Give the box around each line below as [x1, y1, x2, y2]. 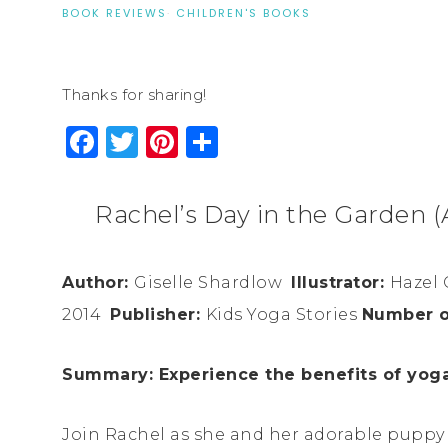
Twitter [138, 121, 254, 161]
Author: [62, 272, 134, 292]
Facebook [98, 121, 257, 161]
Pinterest [178, 121, 329, 161]
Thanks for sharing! [62, 84, 207, 104]
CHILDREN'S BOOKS [176, 4, 311, 21]
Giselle [134, 272, 198, 292]
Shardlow [198, 272, 282, 292]
